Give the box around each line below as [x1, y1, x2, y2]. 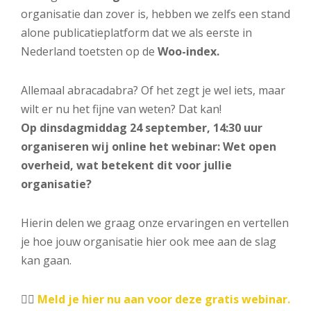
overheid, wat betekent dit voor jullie [21, 157, 232, 173]
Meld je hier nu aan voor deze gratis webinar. [37, 291, 290, 307]
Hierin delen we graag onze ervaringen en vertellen [21, 215, 289, 230]
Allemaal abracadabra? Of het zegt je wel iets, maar [21, 82, 285, 98]
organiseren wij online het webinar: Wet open [21, 138, 276, 154]
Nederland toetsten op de [21, 44, 158, 60]
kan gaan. [21, 252, 72, 268]
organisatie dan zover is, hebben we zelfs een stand [21, 6, 290, 22]
